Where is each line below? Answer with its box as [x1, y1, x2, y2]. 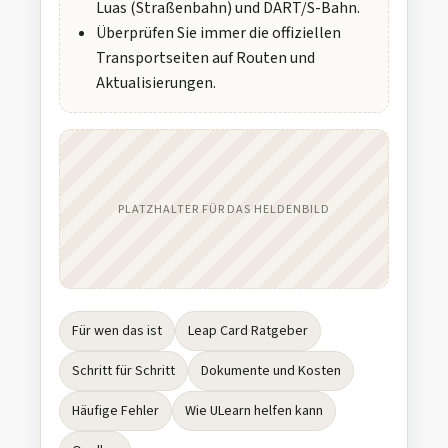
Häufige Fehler [72, 401, 159, 422]
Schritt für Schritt [72, 361, 175, 382]
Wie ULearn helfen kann [185, 401, 323, 422]
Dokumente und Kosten [201, 361, 341, 382]
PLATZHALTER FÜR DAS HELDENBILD [118, 200, 330, 218]
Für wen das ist [72, 321, 162, 342]
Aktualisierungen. [96, 72, 216, 95]
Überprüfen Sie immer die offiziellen [96, 22, 341, 45]
